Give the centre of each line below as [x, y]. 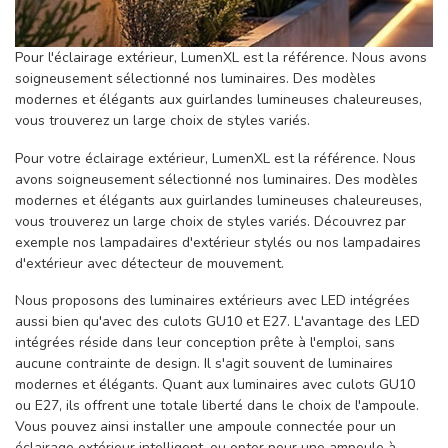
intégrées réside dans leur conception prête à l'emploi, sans [205, 343]
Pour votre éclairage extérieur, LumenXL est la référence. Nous [215, 158]
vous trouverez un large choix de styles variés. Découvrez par [210, 221]
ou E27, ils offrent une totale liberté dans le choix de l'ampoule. [217, 406]
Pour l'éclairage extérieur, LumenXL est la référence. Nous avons [221, 57]
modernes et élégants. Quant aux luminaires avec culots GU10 [215, 385]
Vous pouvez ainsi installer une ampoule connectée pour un [205, 427]
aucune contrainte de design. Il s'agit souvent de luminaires [204, 364]
